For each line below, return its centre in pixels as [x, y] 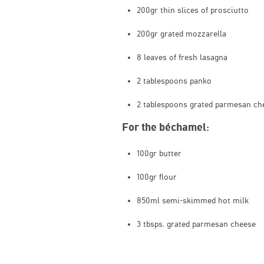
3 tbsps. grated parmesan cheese [196, 224]
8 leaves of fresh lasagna [182, 57]
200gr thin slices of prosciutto [193, 10]
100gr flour [157, 176]
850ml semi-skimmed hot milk [193, 200]
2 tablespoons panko [174, 80]
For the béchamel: [166, 127]
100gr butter [159, 153]
